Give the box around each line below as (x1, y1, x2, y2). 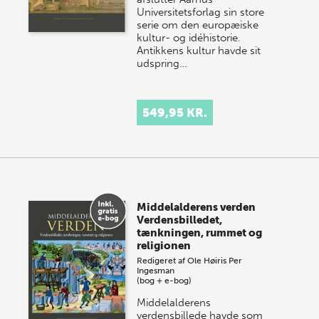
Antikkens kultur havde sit (137, 44, 261, 57)
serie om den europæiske (137, 19, 259, 31)
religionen (137, 239, 192, 252)
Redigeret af (137, 256, 188, 266)
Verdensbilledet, (137, 214, 223, 226)
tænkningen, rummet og (137, 226, 263, 239)
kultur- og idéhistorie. (137, 31, 241, 44)
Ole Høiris (187, 256, 227, 266)
